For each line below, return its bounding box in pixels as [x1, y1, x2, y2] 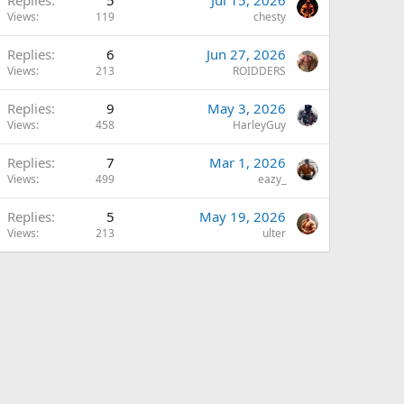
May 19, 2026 [199, 207, 286, 225]
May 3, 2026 [207, 98, 286, 117]
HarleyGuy [233, 116, 286, 133]
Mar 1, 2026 [209, 152, 286, 171]
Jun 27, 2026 [207, 44, 286, 63]
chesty [253, 8, 286, 24]
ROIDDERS [233, 62, 286, 78]
